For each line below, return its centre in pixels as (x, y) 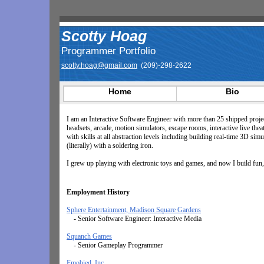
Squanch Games (89, 236)
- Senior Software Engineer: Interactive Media (134, 219)
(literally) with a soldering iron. (110, 146)
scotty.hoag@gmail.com (99, 65)
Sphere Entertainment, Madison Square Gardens (134, 210)
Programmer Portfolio (108, 51)
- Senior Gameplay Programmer (115, 245)
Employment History (98, 192)
